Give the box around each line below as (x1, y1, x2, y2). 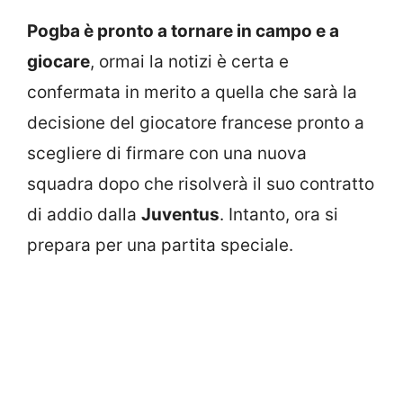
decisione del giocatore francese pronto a (27, 112, 364, 133)
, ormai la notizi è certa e (90, 50, 289, 72)
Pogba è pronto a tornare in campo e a (27, 20, 339, 41)
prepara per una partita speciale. (27, 234, 293, 255)
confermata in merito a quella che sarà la (27, 81, 357, 103)
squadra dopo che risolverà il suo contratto (27, 173, 374, 194)
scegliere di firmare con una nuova (27, 142, 307, 164)
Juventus (141, 203, 219, 225)
